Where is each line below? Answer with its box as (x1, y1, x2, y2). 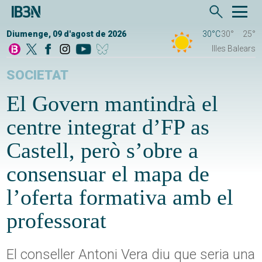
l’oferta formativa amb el (6, 185, 234, 210)
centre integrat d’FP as (6, 115, 210, 140)
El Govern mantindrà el (6, 91, 219, 116)
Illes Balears (211, 44, 256, 54)
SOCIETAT (6, 67, 69, 84)
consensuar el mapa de (6, 161, 210, 187)
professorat (6, 208, 107, 233)
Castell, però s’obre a (6, 138, 199, 163)
